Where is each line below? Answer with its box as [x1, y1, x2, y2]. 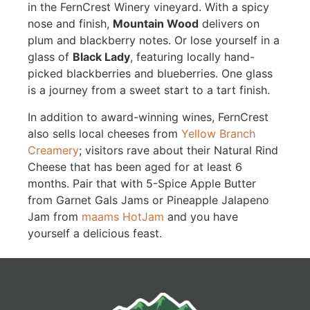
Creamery [27, 143, 79, 157]
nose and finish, [27, 17, 113, 31]
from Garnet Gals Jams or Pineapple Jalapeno [27, 192, 269, 207]
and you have [163, 209, 238, 224]
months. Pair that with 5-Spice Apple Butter [27, 176, 256, 190]
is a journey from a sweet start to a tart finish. [27, 83, 270, 98]
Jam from [27, 209, 82, 224]
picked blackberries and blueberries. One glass [27, 66, 273, 81]
